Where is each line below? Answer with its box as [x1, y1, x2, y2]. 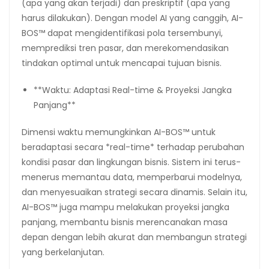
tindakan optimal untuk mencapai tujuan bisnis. [22, 56, 222, 69]
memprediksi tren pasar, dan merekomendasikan [22, 41, 229, 54]
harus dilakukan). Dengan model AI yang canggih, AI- [22, 11, 243, 24]
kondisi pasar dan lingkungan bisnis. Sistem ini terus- [22, 156, 241, 168]
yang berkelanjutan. [22, 246, 104, 258]
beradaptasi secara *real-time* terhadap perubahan [22, 141, 244, 153]
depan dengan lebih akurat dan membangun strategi [22, 231, 247, 243]
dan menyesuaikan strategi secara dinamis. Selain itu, [22, 186, 247, 198]
